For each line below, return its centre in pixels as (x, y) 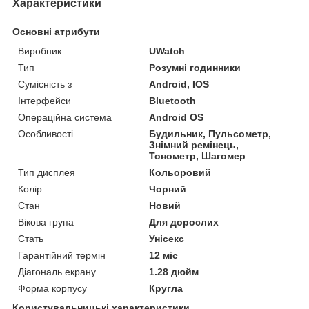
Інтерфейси (44, 100)
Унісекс (167, 238)
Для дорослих (184, 222)
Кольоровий (180, 172)
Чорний (168, 189)
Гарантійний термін (62, 255)
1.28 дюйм (174, 271)
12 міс (164, 255)
